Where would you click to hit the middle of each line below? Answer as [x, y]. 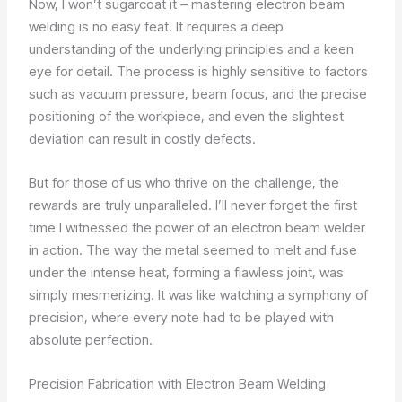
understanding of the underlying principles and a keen [192, 49]
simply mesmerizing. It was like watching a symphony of [199, 295]
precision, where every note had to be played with [182, 318]
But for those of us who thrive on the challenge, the [184, 183]
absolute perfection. [91, 340]
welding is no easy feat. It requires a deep [157, 27]
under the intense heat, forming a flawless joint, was [187, 273]
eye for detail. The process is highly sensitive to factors [199, 72]
